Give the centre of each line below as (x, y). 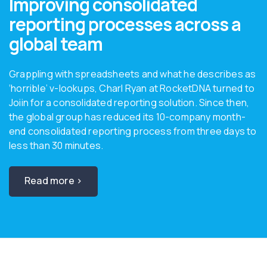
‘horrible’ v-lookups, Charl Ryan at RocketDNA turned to (132, 89)
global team (56, 44)
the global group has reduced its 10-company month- (128, 117)
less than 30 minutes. (56, 146)
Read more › (54, 181)
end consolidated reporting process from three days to (133, 131)
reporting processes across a (125, 24)
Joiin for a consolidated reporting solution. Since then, (129, 103)
